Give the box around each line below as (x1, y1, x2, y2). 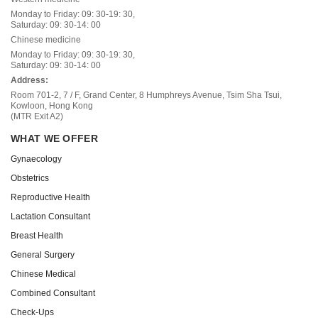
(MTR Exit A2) (11, 111, 63, 122)
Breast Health (11, 231, 63, 241)
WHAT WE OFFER (11, 133, 98, 145)
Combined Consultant (11, 288, 95, 299)
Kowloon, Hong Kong (11, 101, 93, 111)
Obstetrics (11, 173, 49, 184)
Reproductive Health (11, 192, 90, 203)
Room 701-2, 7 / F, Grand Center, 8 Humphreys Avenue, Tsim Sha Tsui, (11, 90, 282, 101)
